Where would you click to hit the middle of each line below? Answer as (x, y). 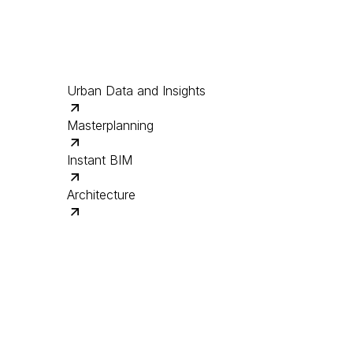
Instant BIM (99, 160)
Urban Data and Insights (136, 91)
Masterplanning (110, 125)
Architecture (101, 195)
